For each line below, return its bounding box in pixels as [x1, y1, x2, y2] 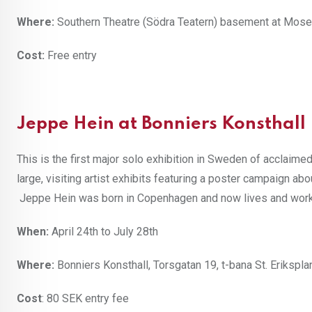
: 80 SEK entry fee [42, 292, 129, 306]
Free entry [45, 49, 97, 63]
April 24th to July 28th [49, 225, 158, 239]
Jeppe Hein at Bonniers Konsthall [17, 116, 306, 134]
